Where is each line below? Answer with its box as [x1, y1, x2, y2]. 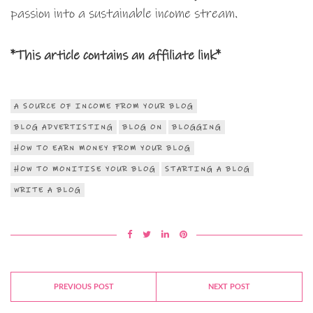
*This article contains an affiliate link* [10, 48, 221, 64]
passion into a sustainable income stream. [10, 6, 238, 22]
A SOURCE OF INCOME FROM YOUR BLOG [14, 102, 194, 111]
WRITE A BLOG [14, 186, 81, 195]
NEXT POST [208, 283, 250, 291]
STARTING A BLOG [165, 165, 250, 174]
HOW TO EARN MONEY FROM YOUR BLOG [14, 144, 191, 153]
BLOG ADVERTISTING [14, 123, 113, 132]
